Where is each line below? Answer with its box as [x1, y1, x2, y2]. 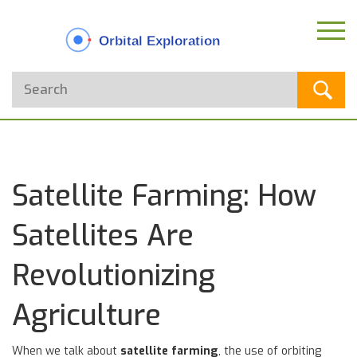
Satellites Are [12, 217, 194, 255]
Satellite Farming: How [12, 177, 316, 215]
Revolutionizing [12, 257, 215, 295]
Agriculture [12, 296, 161, 335]
